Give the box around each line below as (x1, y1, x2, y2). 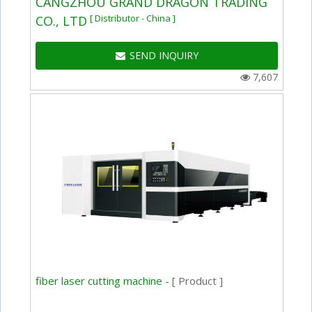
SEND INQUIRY (129, 49, 198, 63)
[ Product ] (172, 273, 224, 288)
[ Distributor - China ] (90, 11, 176, 24)
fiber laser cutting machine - (36, 273, 173, 288)
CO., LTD (36, 13, 88, 30)
